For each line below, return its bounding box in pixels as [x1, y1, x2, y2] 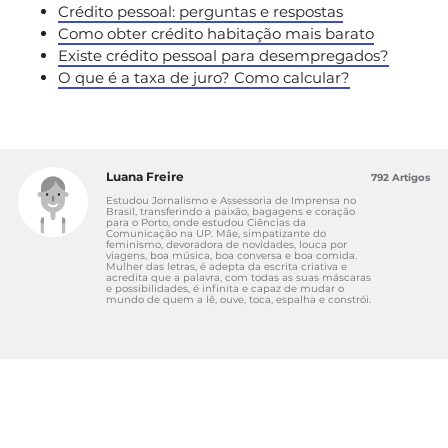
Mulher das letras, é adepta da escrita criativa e [106, 259, 347, 273]
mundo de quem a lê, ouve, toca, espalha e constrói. [106, 292, 371, 306]
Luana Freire [106, 168, 184, 184]
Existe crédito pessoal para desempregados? [58, 45, 389, 65]
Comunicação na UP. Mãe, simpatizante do [106, 226, 326, 240]
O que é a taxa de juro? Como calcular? [58, 67, 350, 87]
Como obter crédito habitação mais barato [58, 23, 374, 43]
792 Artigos [371, 170, 430, 184]
